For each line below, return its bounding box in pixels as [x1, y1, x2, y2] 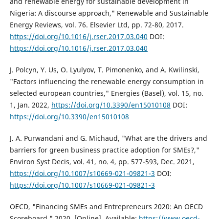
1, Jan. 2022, [9, 100, 51, 109]
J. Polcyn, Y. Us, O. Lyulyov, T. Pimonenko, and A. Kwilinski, [9, 65, 199, 74]
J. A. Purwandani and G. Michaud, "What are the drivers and [9, 133, 207, 143]
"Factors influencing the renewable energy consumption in [9, 76, 204, 86]
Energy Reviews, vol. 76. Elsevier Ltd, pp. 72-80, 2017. [9, 20, 184, 29]
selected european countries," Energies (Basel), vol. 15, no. [9, 88, 203, 98]
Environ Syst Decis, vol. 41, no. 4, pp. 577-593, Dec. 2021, [9, 156, 195, 166]
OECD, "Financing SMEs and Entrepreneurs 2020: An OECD [9, 201, 203, 211]
